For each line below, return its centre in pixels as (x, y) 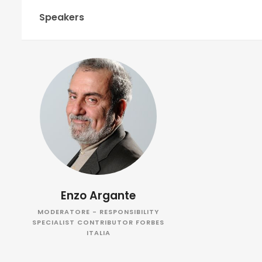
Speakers (62, 17)
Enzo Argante (99, 195)
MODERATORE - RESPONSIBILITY (99, 211)
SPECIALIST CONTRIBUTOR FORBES (99, 222)
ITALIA (98, 232)
